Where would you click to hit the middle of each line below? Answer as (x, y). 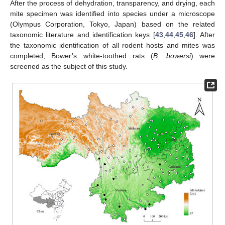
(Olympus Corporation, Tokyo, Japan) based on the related (113, 24)
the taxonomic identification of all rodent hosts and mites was (113, 45)
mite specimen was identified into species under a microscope (113, 14)
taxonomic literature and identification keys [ (83, 35)
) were (203, 56)
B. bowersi (172, 56)
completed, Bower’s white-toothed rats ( (82, 56)
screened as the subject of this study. (69, 67)
